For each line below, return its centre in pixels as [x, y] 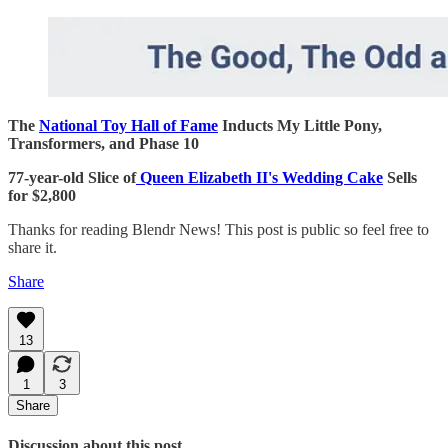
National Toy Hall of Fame [128, 125]
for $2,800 [42, 195]
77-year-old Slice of [72, 177]
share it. [32, 247]
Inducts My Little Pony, [300, 125]
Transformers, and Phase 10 [103, 143]
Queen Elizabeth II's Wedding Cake [259, 177]
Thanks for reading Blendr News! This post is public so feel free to [218, 229]
